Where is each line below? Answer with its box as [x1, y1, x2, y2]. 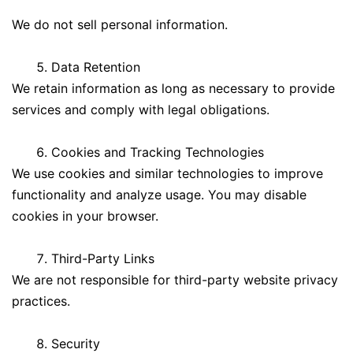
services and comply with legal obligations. [12, 101, 269, 117]
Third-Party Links [51, 250, 154, 266]
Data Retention [51, 58, 140, 75]
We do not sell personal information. [12, 16, 228, 32]
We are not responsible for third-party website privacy [12, 271, 338, 288]
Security [51, 335, 100, 351]
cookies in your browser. [12, 207, 158, 224]
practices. [12, 292, 70, 309]
